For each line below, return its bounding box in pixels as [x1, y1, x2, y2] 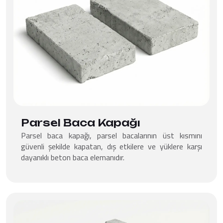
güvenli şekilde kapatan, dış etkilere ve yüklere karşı [21, 140, 202, 152]
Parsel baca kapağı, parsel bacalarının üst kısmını [21, 129, 202, 141]
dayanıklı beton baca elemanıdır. [21, 151, 124, 163]
